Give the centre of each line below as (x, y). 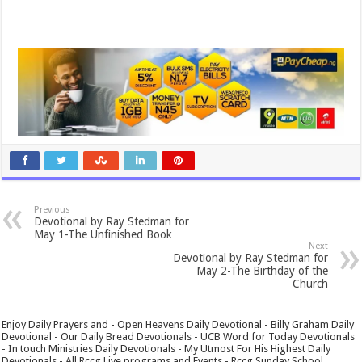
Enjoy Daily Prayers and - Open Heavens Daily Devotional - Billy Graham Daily (178, 324)
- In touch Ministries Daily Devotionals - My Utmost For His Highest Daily (166, 348)
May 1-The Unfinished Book (103, 234)
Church (310, 283)
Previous (53, 209)
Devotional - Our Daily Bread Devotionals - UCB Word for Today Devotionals (179, 336)
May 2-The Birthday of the (262, 270)
